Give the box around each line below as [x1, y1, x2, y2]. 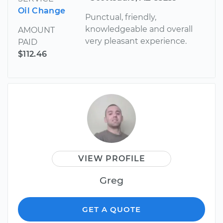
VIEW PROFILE [78, 153, 145, 163]
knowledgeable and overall [85, 24, 193, 34]
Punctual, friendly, [85, 12, 157, 22]
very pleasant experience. [85, 36, 187, 46]
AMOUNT [18, 25, 55, 35]
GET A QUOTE [82, 204, 141, 214]
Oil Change [18, 5, 66, 15]
